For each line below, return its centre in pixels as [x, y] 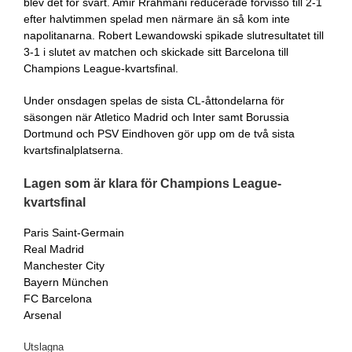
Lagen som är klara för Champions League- [152, 183]
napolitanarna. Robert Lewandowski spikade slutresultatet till [174, 35]
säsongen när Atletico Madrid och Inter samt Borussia [156, 117]
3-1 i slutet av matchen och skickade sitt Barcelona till [156, 52]
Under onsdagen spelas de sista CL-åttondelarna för [154, 101]
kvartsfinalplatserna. [73, 150]
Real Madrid [54, 249]
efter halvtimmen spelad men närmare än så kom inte [157, 19]
